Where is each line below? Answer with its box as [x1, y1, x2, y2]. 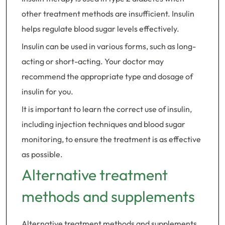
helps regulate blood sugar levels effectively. [22, 24, 179, 34]
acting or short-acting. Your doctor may [22, 56, 164, 66]
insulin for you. [22, 86, 73, 96]
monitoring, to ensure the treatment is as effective [22, 134, 201, 144]
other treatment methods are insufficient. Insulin [22, 9, 194, 19]
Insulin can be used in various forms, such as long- [22, 41, 196, 51]
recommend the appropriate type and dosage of [22, 71, 193, 81]
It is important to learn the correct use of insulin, [22, 104, 192, 114]
